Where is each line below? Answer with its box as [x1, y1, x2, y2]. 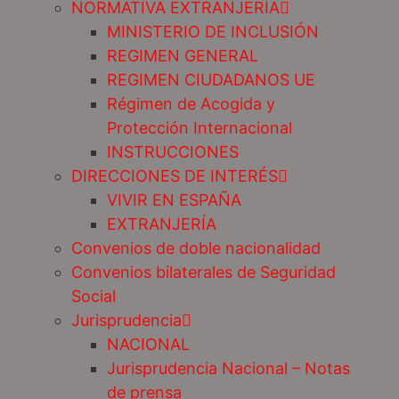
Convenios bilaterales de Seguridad [71, 263, 336, 282]
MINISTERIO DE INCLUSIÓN [107, 22, 319, 42]
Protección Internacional [107, 118, 292, 138]
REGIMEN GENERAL [107, 46, 258, 66]
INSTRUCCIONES [107, 142, 239, 162]
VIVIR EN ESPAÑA [107, 191, 241, 210]
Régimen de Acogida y [107, 94, 275, 114]
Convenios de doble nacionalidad [71, 239, 321, 258]
